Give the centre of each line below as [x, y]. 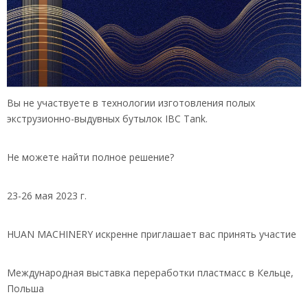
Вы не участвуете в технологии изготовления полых [131, 103]
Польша [25, 289]
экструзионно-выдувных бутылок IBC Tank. [107, 119]
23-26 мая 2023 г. [47, 196]
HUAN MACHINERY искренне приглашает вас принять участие [152, 234]
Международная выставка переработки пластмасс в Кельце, [150, 273]
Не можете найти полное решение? [90, 157]
